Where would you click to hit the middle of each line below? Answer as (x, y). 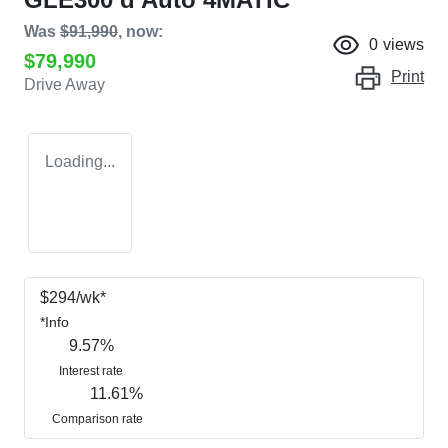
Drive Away (64, 85)
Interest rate (91, 371)
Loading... (80, 162)
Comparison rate (97, 419)
